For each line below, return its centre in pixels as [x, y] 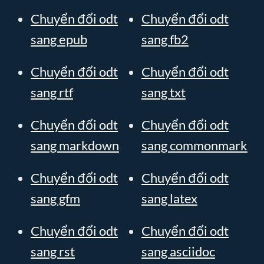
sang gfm [55, 198]
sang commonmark [194, 145]
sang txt [164, 92]
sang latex [169, 198]
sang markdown [75, 145]
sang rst [53, 251]
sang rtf [52, 92]
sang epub [59, 39]
